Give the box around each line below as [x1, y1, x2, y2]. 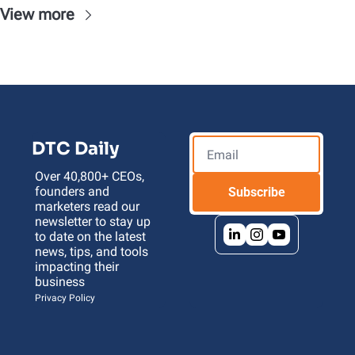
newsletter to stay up [35, 214, 151, 230]
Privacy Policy [35, 292, 95, 304]
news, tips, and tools [35, 244, 148, 260]
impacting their [35, 259, 119, 275]
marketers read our [35, 199, 139, 215]
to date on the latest [35, 229, 146, 245]
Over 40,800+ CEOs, [35, 169, 144, 185]
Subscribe [227, 185, 285, 200]
